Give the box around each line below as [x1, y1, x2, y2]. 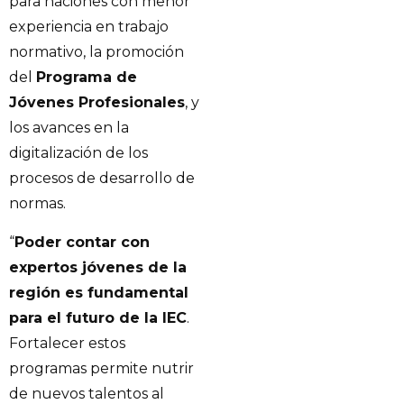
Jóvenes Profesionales [9, 94, 185, 112]
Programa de [36, 69, 137, 87]
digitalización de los [9, 144, 148, 162]
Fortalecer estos [9, 334, 125, 352]
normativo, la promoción [9, 43, 184, 61]
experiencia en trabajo [9, 18, 169, 36]
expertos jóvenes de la [9, 258, 187, 276]
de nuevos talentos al [9, 384, 164, 402]
